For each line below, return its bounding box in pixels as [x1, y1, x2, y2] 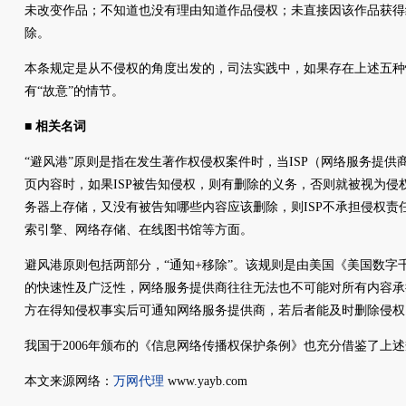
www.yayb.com [164, 374, 247, 388]
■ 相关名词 [24, 120, 86, 133]
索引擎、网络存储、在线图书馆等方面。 [24, 223, 253, 237]
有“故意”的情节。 [24, 84, 124, 98]
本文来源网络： [24, 374, 113, 388]
